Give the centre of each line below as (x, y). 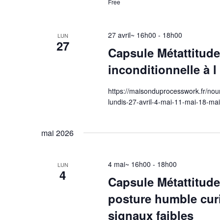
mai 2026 (57, 133)
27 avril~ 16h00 (132, 35)
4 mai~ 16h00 (129, 164)
